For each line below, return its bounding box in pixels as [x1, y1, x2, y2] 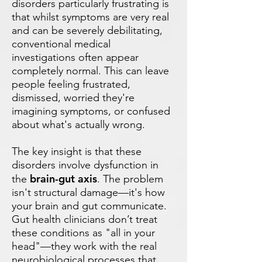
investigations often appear [12, 51, 139, 64]
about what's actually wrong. [12, 118, 145, 131]
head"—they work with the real [12, 240, 157, 253]
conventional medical [12, 37, 111, 50]
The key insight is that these [12, 145, 142, 158]
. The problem [97, 173, 163, 185]
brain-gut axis [30, 172, 97, 185]
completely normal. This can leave [12, 64, 169, 77]
